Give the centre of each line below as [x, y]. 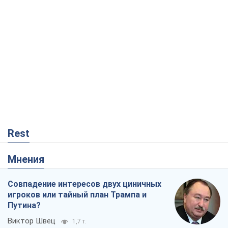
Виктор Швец [32, 221]
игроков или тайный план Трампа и [77, 195]
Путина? [24, 206]
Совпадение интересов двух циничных [84, 184]
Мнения [30, 160]
